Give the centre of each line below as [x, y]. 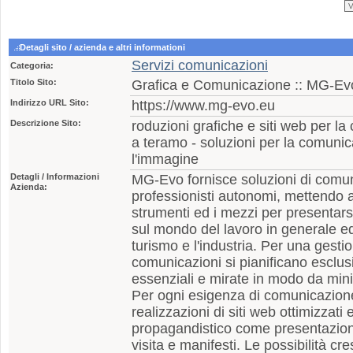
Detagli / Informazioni [55, 176]
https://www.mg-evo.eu [203, 106]
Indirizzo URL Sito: [50, 102]
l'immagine [165, 159]
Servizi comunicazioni [200, 65]
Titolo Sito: [33, 82]
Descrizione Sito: [46, 123]
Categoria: [32, 65]
